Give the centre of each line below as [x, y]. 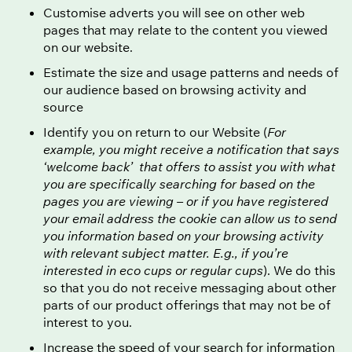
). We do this [299, 270]
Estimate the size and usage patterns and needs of [191, 72]
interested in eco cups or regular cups [153, 270]
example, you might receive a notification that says [191, 149]
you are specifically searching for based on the [179, 183]
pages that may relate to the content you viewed [185, 29]
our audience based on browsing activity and [175, 89]
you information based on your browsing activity [183, 235]
